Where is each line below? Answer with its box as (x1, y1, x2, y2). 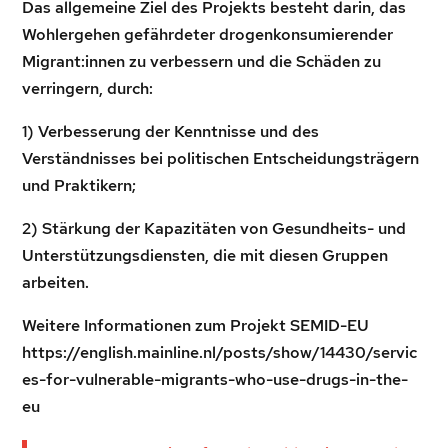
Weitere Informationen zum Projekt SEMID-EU (22, 315, 370, 336)
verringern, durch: (22, 78, 154, 99)
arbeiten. (22, 272, 90, 293)
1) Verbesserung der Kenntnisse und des (22, 121, 320, 142)
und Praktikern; (22, 175, 137, 196)
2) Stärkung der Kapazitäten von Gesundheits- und (22, 218, 407, 239)
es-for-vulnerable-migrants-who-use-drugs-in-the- (22, 369, 409, 390)
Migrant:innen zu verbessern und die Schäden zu (22, 51, 382, 72)
